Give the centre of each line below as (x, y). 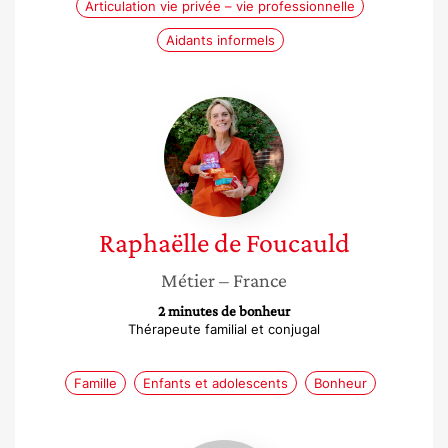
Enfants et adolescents (215, 383)
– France (253, 280)
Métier (188, 280)
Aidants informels (220, 40)
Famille (95, 383)
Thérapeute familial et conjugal (224, 329)
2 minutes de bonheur (224, 311)
